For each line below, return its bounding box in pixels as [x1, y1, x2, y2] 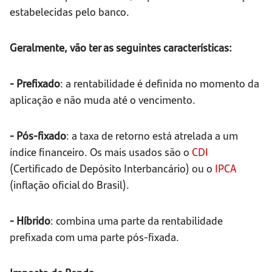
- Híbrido [10, 212, 50, 228]
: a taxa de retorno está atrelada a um [66, 127, 238, 143]
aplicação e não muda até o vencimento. [10, 92, 195, 107]
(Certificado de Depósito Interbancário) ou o [10, 160, 215, 176]
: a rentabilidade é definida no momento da [60, 75, 259, 91]
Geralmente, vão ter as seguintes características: [10, 39, 232, 55]
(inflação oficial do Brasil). [10, 177, 129, 192]
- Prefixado [10, 75, 60, 91]
